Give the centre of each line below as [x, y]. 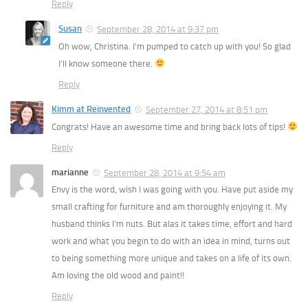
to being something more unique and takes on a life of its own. [172, 258]
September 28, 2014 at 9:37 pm [158, 29]
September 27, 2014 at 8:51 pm [207, 109]
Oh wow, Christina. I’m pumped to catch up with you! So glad [175, 46]
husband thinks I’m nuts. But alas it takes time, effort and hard [172, 224]
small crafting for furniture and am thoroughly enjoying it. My [169, 207]
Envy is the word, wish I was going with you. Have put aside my [172, 190]
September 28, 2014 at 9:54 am [165, 173]
